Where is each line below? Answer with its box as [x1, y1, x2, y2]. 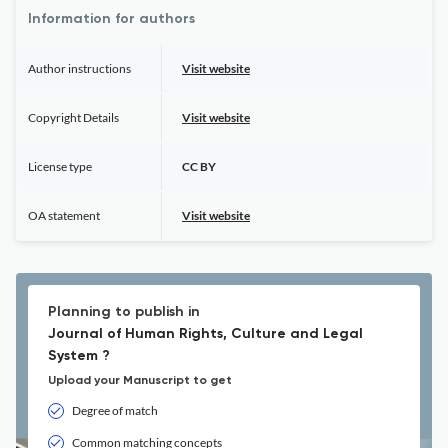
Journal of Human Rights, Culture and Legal [48, 327, 363, 341]
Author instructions [28, 61, 131, 76]
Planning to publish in [48, 305, 200, 319]
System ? [48, 349, 110, 363]
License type [28, 159, 92, 174]
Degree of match [72, 403, 158, 418]
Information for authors [28, 12, 195, 26]
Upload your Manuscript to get [48, 375, 232, 387]
